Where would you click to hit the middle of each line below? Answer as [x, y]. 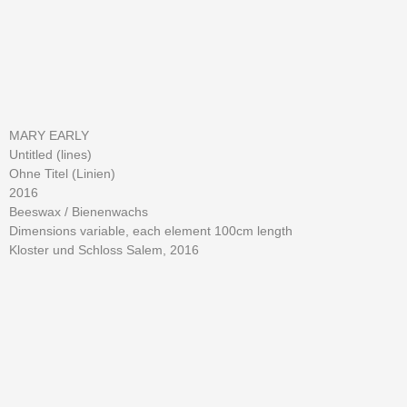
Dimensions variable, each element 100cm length [151, 231]
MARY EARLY [49, 135]
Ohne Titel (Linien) [62, 174]
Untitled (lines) [50, 154]
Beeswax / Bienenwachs [79, 212]
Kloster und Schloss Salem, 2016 [104, 250]
